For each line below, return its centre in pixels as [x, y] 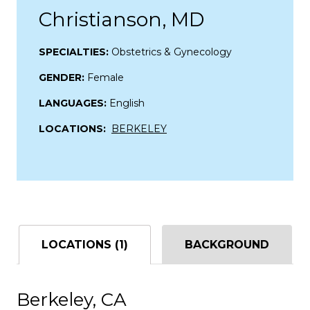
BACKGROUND [227, 244]
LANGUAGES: [74, 103]
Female [106, 77]
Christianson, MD [121, 19]
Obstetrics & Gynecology [172, 52]
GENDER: [63, 77]
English [127, 103]
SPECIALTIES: [75, 52]
